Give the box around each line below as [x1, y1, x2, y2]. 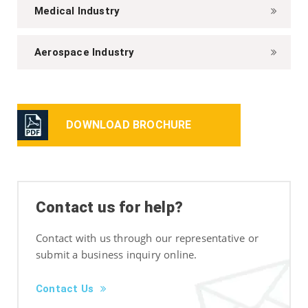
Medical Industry [34, 4, 120, 17]
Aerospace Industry [34, 45, 135, 58]
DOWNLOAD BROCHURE [66, 118, 192, 131]
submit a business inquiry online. [36, 247, 197, 261]
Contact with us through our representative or [36, 230, 259, 245]
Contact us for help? [36, 198, 183, 216]
